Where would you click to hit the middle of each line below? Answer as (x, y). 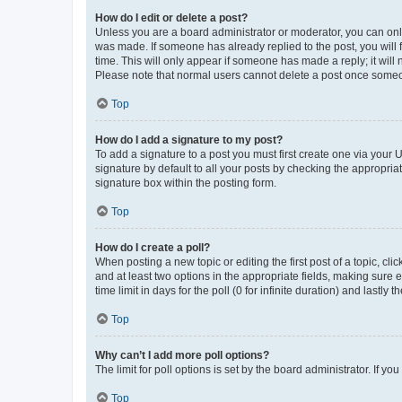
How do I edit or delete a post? (171, 17)
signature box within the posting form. (186, 183)
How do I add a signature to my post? (189, 140)
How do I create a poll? (153, 247)
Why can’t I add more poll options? (182, 355)
